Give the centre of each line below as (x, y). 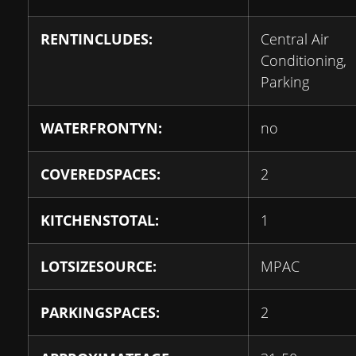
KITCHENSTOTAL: (100, 220)
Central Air (295, 39)
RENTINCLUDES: (97, 39)
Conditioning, (304, 60)
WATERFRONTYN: (101, 128)
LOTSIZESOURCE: (99, 266)
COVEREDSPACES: (101, 174)
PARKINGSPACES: (100, 312)
